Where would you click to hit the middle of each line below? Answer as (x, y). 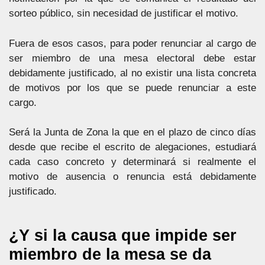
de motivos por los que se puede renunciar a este (132, 88)
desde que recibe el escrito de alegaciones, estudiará (132, 147)
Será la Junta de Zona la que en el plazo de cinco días (132, 132)
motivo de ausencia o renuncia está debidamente (132, 177)
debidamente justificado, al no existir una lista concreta (132, 73)
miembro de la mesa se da (110, 254)
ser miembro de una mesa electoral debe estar (132, 58)
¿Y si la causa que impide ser (123, 235)
